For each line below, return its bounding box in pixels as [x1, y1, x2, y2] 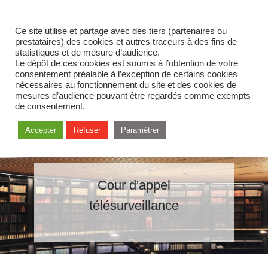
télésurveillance [89, 198, 179, 213]
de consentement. [15, 102, 85, 111]
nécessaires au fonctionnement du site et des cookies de [15, 80, 236, 90]
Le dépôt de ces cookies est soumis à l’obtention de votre [15, 59, 238, 68]
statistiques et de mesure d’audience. [15, 48, 160, 57]
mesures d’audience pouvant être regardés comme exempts [15, 91, 251, 100]
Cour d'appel [97, 178, 170, 193]
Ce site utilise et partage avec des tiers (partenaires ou [15, 26, 227, 36]
